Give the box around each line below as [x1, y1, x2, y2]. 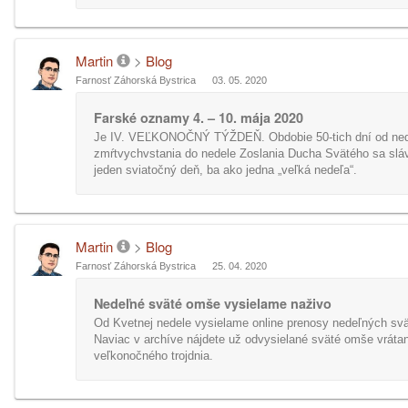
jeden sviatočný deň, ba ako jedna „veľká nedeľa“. [94, 163, 357, 177]
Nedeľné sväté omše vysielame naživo [94, 294, 331, 312]
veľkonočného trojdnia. [94, 349, 213, 362]
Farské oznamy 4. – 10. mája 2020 [94, 108, 303, 127]
